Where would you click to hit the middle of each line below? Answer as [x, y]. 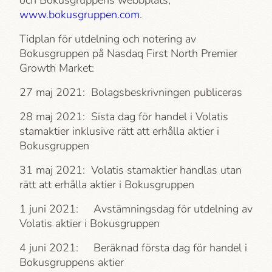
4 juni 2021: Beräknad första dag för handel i [133, 248]
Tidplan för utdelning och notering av [108, 39]
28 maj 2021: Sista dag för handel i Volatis [124, 117]
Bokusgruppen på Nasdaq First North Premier [128, 53]
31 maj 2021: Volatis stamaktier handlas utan [131, 170]
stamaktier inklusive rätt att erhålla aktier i [119, 131]
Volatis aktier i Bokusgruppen [90, 223]
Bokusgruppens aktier [72, 262]
